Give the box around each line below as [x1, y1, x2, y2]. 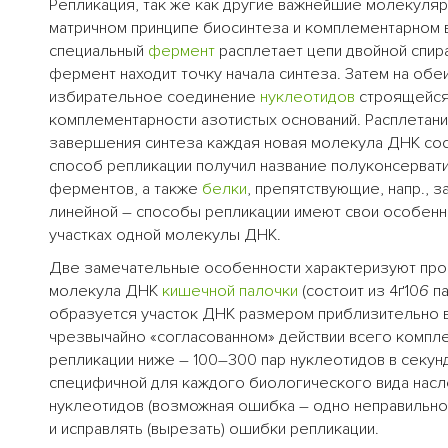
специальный [49, 41, 148, 62]
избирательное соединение [49, 87, 260, 108]
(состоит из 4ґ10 [298, 281, 419, 302]
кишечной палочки [162, 281, 298, 302]
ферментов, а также [49, 179, 202, 200]
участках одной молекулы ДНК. [49, 225, 281, 246]
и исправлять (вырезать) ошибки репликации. [49, 419, 379, 440]
